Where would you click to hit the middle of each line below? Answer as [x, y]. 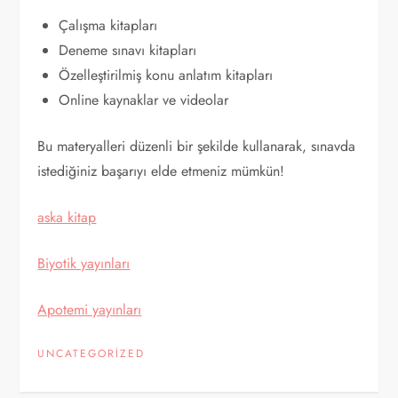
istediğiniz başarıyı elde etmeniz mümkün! [161, 171]
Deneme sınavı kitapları [128, 50]
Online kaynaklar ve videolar [144, 100]
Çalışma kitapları [108, 25]
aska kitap [67, 217]
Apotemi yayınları [90, 310]
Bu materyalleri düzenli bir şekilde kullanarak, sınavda [197, 146]
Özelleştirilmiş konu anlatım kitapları [166, 75]
